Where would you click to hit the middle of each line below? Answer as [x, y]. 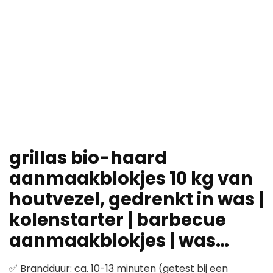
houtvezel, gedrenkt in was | [136, 200]
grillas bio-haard [88, 158]
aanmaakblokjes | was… [119, 241]
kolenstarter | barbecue [118, 220]
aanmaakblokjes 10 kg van [131, 179]
